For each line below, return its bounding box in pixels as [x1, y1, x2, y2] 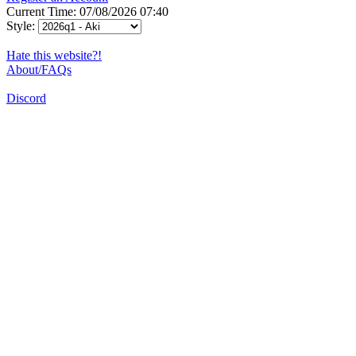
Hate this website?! [6, 48, 102, 62]
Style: [6, 18, 38, 33]
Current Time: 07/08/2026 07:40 [6, 4, 168, 18]
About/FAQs [6, 62, 72, 76]
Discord [6, 91, 46, 105]
